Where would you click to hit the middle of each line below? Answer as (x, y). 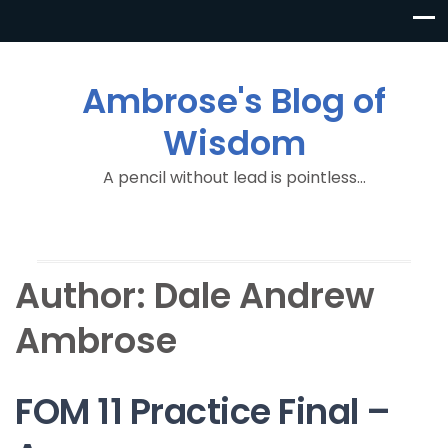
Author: (84, 295)
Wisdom (234, 143)
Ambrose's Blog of (234, 101)
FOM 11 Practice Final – (203, 412)
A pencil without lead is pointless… (234, 177)
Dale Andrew (264, 295)
